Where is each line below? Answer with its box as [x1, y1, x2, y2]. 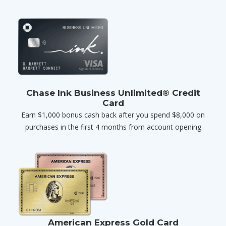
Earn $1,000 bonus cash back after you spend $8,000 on [21, 109, 205, 120]
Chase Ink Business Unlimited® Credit [26, 87, 200, 98]
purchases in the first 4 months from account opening [25, 122, 201, 132]
